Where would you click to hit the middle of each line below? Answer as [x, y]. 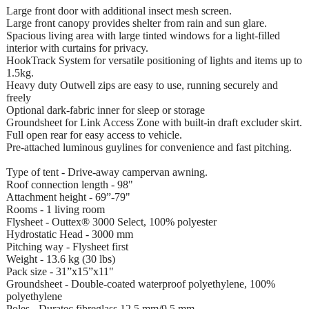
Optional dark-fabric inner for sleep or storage [106, 110]
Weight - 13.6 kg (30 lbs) [61, 259]
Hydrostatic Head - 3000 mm [70, 234]
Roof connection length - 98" [70, 184]
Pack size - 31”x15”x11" [60, 271]
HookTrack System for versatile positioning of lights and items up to [154, 60]
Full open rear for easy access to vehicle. [94, 134]
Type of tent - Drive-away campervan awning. [107, 172]
